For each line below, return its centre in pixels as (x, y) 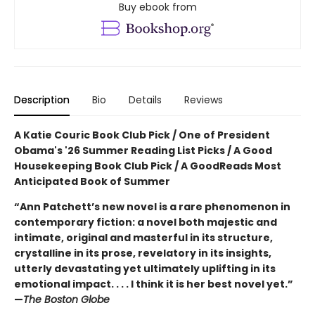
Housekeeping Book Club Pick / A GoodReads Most (148, 166)
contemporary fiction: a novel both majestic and (146, 223)
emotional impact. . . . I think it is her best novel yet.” (154, 284)
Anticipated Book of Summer (92, 182)
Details (145, 100)
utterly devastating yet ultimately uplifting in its (145, 269)
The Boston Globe (66, 300)
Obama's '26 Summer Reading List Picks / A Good (143, 151)
